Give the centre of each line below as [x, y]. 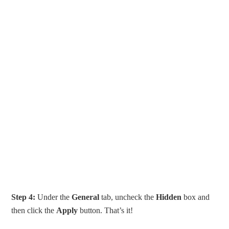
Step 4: [24, 197]
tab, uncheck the [128, 197]
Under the [54, 197]
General [86, 197]
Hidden [169, 197]
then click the [34, 210]
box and [196, 197]
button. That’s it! [106, 210]
